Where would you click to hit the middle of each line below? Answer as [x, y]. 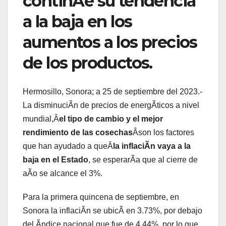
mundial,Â [41, 119]
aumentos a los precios [110, 42]
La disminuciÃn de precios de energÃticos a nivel [111, 105]
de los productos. [88, 63]
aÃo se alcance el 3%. [63, 173]
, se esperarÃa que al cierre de [143, 159]
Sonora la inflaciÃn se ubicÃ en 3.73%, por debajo [112, 210]
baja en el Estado [55, 159]
